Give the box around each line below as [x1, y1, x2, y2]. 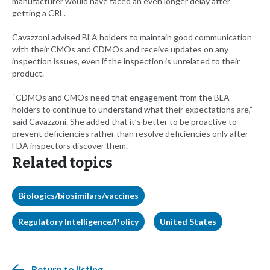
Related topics [12, 154, 113, 172]
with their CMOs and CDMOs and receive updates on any [12, 44, 228, 55]
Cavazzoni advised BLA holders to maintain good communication [12, 32, 252, 43]
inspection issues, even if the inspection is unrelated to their [12, 56, 240, 67]
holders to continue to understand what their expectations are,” [12, 104, 253, 115]
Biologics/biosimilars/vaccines [18, 190, 139, 201]
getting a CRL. [12, 8, 66, 19]
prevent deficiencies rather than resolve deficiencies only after [12, 128, 248, 139]
